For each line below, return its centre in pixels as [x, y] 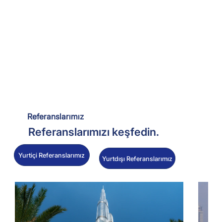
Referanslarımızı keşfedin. [94, 132]
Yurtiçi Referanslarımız [52, 155]
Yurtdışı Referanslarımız [137, 158]
